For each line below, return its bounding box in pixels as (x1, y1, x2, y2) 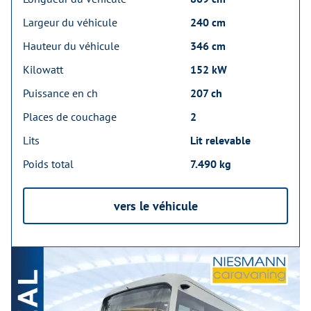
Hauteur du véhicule (23, 39, 119, 53)
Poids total (23, 157, 74, 171)
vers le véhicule (113, 198, 198, 215)
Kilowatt (23, 62, 63, 77)
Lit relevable (190, 133, 251, 148)
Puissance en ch (23, 86, 98, 101)
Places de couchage (23, 110, 117, 124)
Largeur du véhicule (23, 15, 117, 30)
